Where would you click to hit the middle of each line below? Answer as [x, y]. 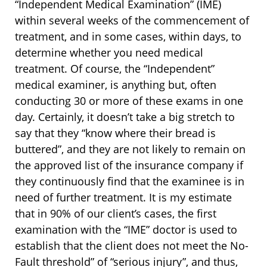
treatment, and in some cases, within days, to [128, 36]
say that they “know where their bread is [115, 133]
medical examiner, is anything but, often [116, 85]
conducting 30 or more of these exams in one [129, 101]
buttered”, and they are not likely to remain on [130, 149]
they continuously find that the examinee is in [130, 181]
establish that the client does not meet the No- [132, 246]
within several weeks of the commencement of [132, 20]
